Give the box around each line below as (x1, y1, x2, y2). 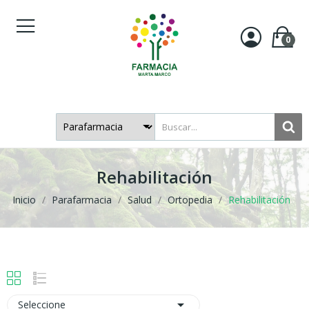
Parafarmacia (51, 192, 112, 206)
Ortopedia (167, 192, 212, 206)
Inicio (12, 192, 36, 206)
